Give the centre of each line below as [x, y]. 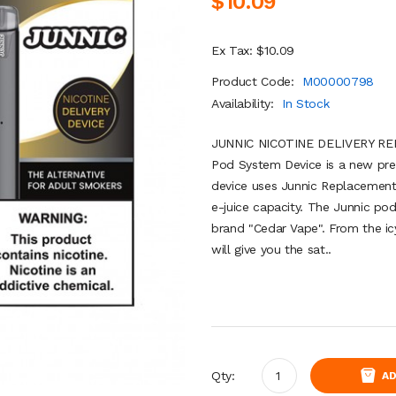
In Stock [306, 103]
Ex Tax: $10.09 [253, 50]
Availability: [245, 103]
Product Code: [255, 81]
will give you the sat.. [271, 249]
